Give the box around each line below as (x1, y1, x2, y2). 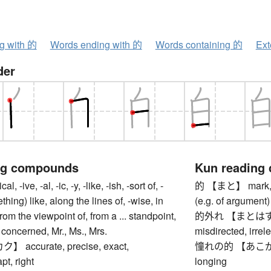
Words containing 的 (155, 37, 243, 51)
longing (195, 253, 227, 268)
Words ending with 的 (50, 37, 142, 51)
